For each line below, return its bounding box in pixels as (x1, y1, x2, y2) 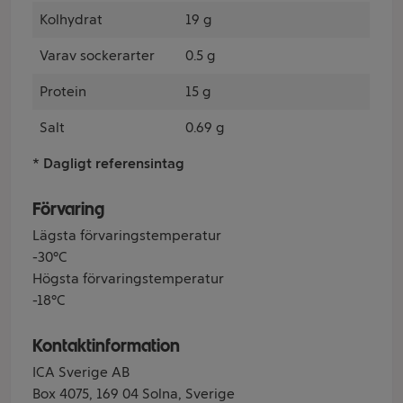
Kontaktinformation (32, 335, 180, 356)
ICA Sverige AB (32, 363, 130, 381)
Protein (40, 83, 86, 100)
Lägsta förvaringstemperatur (32, 227, 221, 244)
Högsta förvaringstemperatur (32, 270, 224, 287)
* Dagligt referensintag (32, 155, 184, 172)
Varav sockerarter (40, 47, 155, 64)
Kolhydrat (40, 11, 103, 28)
